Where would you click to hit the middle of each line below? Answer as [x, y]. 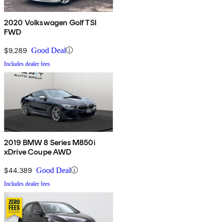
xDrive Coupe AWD [38, 152]
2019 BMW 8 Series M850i [50, 142]
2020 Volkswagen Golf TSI [50, 22]
